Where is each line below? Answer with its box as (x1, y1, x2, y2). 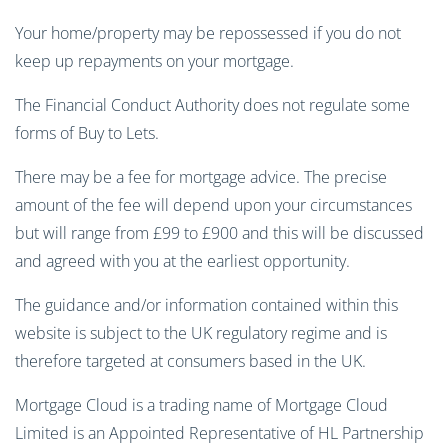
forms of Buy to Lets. (15, 122, 159, 145)
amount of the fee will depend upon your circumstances (15, 194, 412, 217)
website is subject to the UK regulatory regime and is (15, 322, 387, 345)
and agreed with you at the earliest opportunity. (15, 250, 350, 273)
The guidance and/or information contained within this (15, 294, 398, 317)
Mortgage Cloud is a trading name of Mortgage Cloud (15, 394, 388, 417)
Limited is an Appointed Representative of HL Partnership (15, 422, 424, 445)
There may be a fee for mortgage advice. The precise (15, 166, 387, 189)
